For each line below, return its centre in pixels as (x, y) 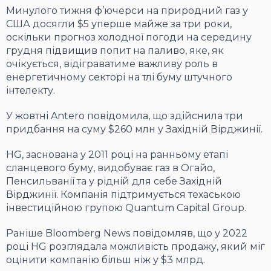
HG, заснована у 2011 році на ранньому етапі (117, 155)
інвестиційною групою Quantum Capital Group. (126, 208)
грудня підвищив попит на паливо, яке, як (115, 51)
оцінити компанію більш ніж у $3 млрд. (106, 260)
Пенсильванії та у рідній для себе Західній (114, 181)
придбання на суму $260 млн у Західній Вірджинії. (134, 129)
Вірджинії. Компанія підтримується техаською (123, 195)
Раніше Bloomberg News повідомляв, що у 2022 (127, 233)
